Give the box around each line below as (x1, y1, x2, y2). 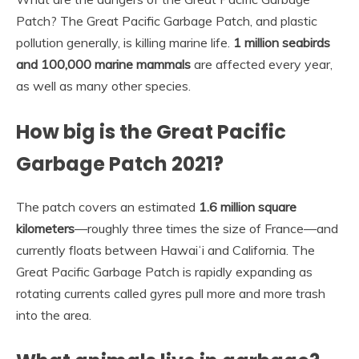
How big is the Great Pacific (16, 118, 286, 145)
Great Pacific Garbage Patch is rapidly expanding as (16, 263, 313, 280)
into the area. (16, 306, 91, 323)
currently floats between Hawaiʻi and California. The (16, 241, 315, 258)
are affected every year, (191, 55, 333, 72)
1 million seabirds (233, 34, 330, 50)
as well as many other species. (16, 77, 191, 94)
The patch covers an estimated (16, 198, 199, 215)
